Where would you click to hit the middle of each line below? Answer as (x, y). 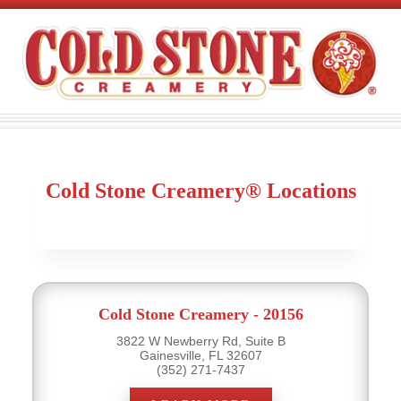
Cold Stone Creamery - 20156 (200, 314)
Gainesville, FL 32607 (200, 355)
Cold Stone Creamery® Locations (200, 190)
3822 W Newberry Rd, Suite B (200, 341)
